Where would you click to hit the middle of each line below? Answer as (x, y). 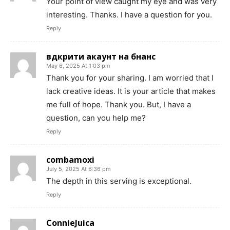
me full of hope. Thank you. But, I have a (119, 105)
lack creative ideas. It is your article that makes (131, 91)
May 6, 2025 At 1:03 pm (78, 66)
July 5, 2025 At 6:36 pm (79, 169)
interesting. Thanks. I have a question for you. (129, 15)
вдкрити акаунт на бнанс (101, 57)
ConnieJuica (70, 223)
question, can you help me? (96, 118)
